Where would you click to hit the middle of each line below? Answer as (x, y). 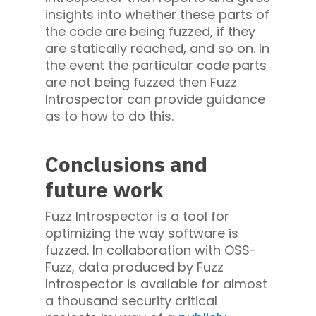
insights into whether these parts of (157, 15)
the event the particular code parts (156, 66)
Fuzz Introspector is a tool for (137, 217)
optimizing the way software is (142, 233)
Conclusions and (126, 164)
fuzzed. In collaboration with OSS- (151, 250)
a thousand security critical (131, 301)
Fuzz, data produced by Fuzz (134, 267)
